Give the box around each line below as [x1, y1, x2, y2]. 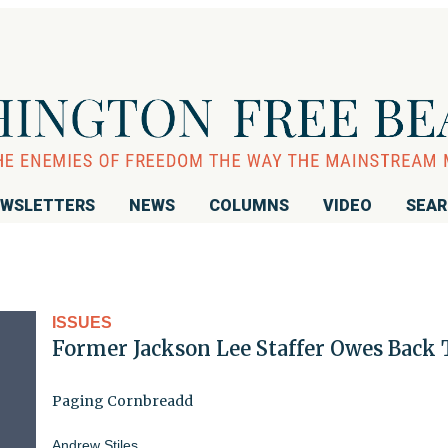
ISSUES [52, 313, 112, 331]
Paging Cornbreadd [52, 391, 193, 410]
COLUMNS [209, 195, 289, 215]
